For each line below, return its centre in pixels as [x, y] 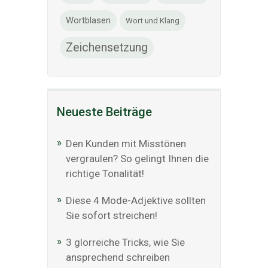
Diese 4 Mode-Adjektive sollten [136, 200]
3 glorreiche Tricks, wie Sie [125, 242]
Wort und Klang [153, 21]
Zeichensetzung [107, 48]
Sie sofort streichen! [112, 215]
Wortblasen [88, 20]
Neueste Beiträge [104, 112]
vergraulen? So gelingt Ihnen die [137, 159]
